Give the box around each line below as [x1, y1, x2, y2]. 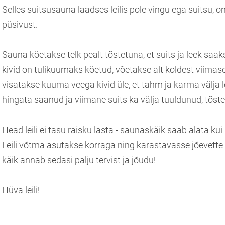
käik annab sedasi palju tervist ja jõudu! [2, 155, 156, 165]
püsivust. [2, 19, 38, 30]
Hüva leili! [2, 185, 40, 195]
